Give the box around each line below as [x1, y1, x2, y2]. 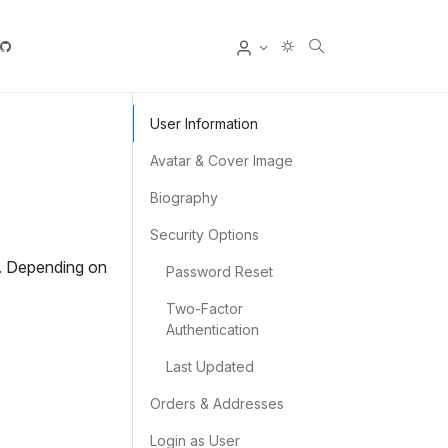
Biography [150, 189, 219, 207]
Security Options [150, 226, 260, 244]
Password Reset [166, 263, 274, 281]
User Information [150, 115, 259, 133]
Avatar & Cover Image [150, 152, 294, 170]
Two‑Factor [166, 300, 244, 318]
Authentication [166, 321, 260, 339]
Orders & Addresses [150, 395, 285, 413]
